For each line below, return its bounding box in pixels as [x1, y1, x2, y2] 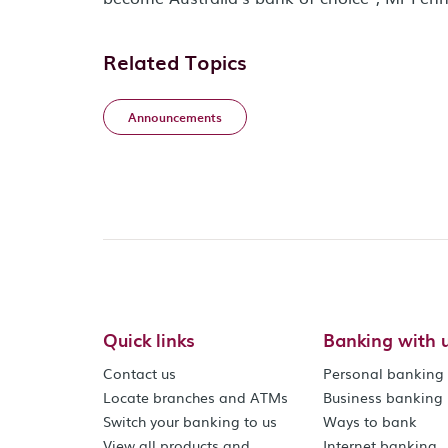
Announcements [128, 108, 222, 126]
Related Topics [103, 47, 247, 77]
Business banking [323, 387, 444, 407]
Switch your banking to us [103, 411, 277, 431]
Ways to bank [323, 411, 418, 431]
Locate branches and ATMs [103, 387, 288, 407]
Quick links [103, 326, 195, 353]
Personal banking [323, 363, 445, 383]
